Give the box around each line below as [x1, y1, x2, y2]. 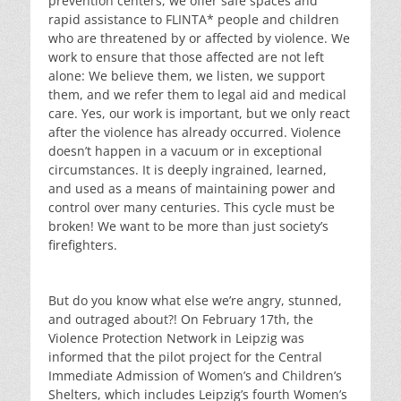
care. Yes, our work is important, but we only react [48, 104, 350, 122]
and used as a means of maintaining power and [48, 179, 336, 197]
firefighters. [48, 235, 121, 253]
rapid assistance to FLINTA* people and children [48, 10, 339, 28]
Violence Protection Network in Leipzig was [48, 328, 304, 346]
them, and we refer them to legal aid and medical [48, 85, 346, 103]
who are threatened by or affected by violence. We [48, 29, 350, 47]
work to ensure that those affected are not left [48, 47, 324, 65]
